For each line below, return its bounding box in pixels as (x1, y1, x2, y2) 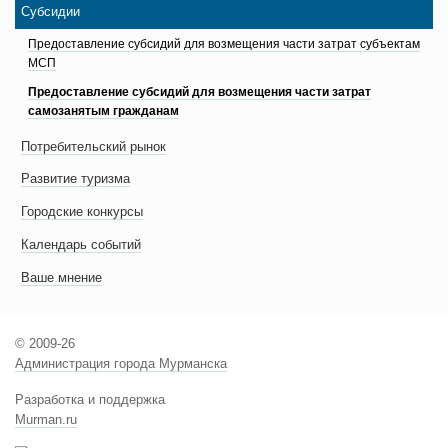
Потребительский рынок (21, 138, 167, 154)
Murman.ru (15, 412, 77, 428)
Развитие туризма (21, 171, 131, 187)
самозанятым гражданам (27, 103, 179, 118)
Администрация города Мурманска (15, 356, 227, 372)
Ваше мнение (21, 269, 103, 285)
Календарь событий (21, 237, 142, 253)
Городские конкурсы (21, 204, 144, 220)
